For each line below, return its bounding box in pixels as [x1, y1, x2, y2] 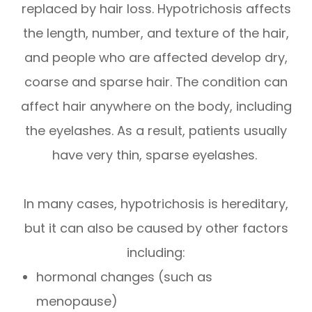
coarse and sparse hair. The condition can [24, 73, 288, 91]
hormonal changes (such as [36, 268, 213, 286]
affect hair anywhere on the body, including [20, 97, 292, 116]
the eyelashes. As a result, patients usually [25, 122, 287, 140]
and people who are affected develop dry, [24, 49, 288, 67]
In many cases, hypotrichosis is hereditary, [24, 195, 288, 213]
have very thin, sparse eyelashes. [52, 146, 260, 164]
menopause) [36, 292, 118, 311]
